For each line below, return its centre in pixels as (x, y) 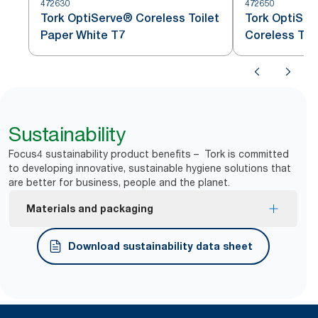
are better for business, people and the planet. (119, 182)
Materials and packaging (90, 208)
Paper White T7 (83, 35)
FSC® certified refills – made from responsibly (149, 245)
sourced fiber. (73, 259)
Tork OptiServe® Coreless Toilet (130, 18)
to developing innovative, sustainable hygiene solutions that (150, 168)
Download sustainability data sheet (160, 246)
